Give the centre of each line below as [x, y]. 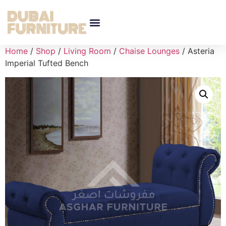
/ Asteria [197, 51]
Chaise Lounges [149, 51]
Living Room [87, 51]
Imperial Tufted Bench [47, 63]
